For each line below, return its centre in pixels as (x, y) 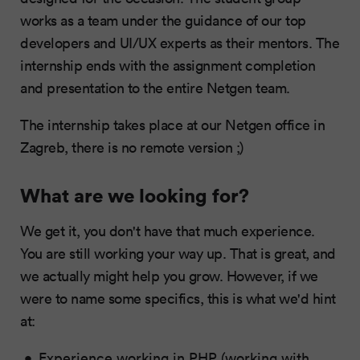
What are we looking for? (135, 194)
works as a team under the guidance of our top (163, 20)
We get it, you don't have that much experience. (168, 230)
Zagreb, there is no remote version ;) (132, 147)
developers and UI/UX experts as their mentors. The (180, 42)
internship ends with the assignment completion (168, 65)
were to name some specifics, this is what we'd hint (178, 298)
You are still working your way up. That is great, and (178, 253)
